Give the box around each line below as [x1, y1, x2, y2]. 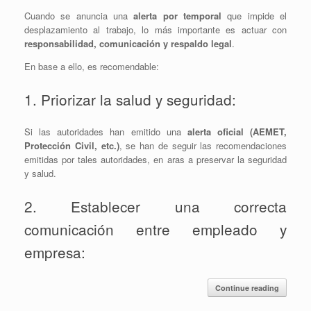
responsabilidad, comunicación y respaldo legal [24, 36, 232, 50]
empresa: [24, 242, 85, 263]
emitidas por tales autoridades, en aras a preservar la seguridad [24, 153, 287, 167]
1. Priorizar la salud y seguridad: [24, 88, 236, 110]
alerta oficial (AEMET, [187, 125, 287, 139]
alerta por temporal [133, 8, 222, 22]
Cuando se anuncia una [24, 8, 134, 22]
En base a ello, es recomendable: [24, 59, 159, 73]
